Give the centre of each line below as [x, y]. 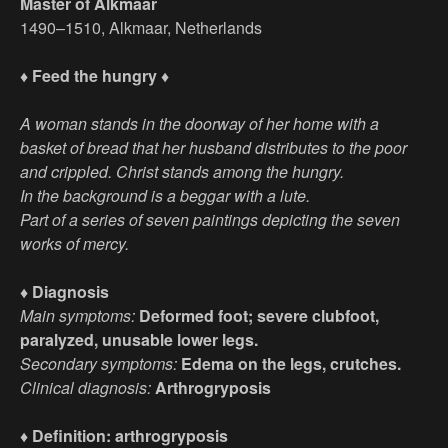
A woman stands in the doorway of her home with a [199, 124]
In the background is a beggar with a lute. [165, 196]
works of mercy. [74, 244]
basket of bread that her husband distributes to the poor [213, 148]
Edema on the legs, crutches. [291, 364]
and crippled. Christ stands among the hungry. [182, 172]
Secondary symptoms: [100, 364]
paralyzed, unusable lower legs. [139, 340]
